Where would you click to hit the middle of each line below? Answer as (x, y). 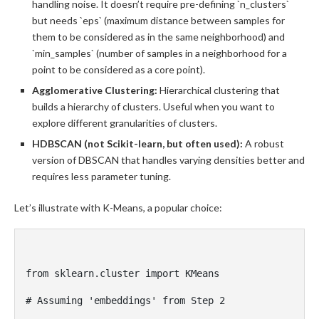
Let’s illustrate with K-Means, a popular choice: (118, 208)
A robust (263, 143)
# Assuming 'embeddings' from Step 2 (125, 300)
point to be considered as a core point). (119, 69)
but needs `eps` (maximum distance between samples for (158, 20)
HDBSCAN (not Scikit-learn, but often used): (137, 143)
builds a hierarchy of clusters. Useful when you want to (153, 106)
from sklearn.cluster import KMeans (122, 273)
